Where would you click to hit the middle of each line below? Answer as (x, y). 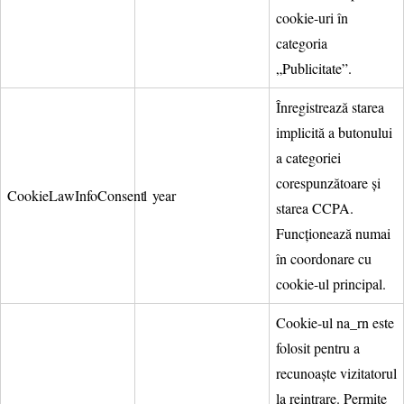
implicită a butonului (334, 132)
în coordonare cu (324, 258)
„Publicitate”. (314, 68)
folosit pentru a (318, 347)
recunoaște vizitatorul (336, 372)
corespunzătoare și (328, 182)
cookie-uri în (312, 17)
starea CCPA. (315, 207)
